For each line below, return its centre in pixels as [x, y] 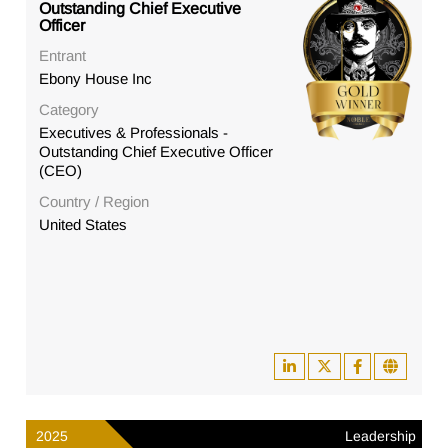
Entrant [63, 56]
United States [83, 225]
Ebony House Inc [96, 79]
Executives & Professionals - [134, 133]
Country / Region [94, 202]
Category [69, 110]
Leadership [380, 436]
